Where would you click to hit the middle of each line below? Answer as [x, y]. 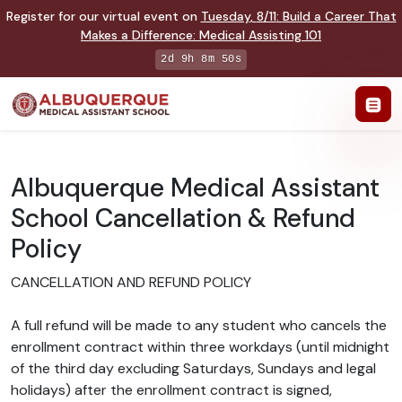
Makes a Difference [137, 35]
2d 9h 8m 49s [201, 59]
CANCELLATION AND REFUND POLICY [131, 283]
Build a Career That [339, 16]
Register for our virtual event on [103, 16]
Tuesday [225, 16]
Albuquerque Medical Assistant [195, 188]
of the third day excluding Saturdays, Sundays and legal [193, 369]
